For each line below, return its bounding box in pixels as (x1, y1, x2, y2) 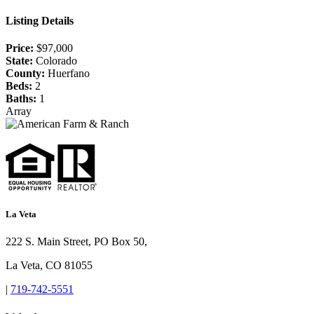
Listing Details (6, 14, 74, 27)
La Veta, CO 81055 (6, 259, 93, 272)
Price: (6, 41, 34, 54)
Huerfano (45, 67, 90, 79)
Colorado (33, 54, 77, 67)
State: (6, 54, 33, 67)
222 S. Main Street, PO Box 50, (6, 235, 147, 248)
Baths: (6, 92, 36, 104)
